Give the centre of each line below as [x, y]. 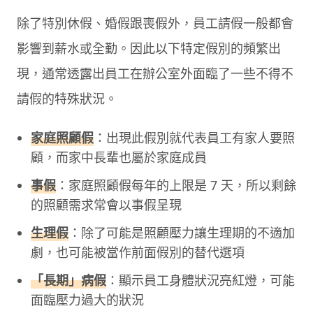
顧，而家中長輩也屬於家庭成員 [119, 157]
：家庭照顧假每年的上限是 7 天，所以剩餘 [176, 185]
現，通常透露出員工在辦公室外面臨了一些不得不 [155, 73]
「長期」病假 [68, 280]
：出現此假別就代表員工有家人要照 [194, 137]
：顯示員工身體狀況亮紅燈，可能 [201, 280]
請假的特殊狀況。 [67, 98]
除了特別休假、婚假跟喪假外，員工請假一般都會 [155, 23]
